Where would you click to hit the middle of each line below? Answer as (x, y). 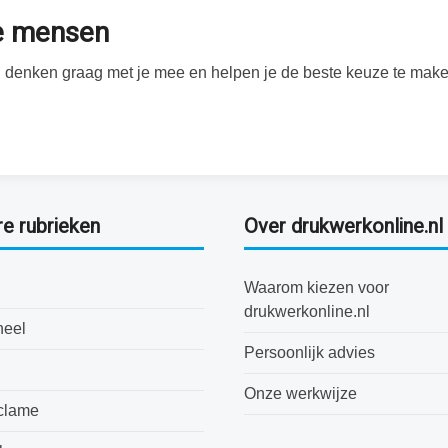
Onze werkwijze (300, 393)
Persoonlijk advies (309, 352)
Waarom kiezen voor (316, 287)
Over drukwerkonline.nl (343, 226)
